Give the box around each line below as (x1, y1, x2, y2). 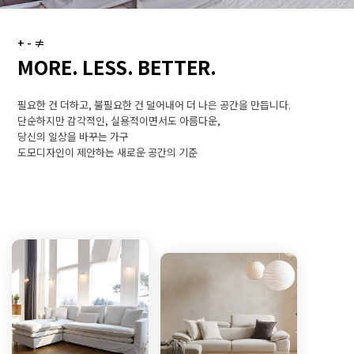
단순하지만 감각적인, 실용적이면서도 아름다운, (17, 112, 221, 128)
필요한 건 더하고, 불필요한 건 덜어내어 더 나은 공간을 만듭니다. (17, 96, 292, 112)
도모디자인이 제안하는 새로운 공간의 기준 (17, 144, 198, 160)
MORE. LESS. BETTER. (17, 52, 217, 81)
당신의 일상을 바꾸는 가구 (17, 128, 130, 144)
